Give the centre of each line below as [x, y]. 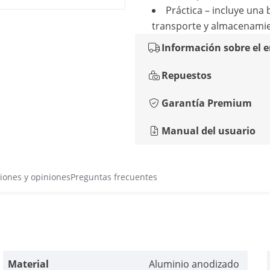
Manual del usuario [209, 131]
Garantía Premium [207, 103]
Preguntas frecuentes [114, 177]
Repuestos [187, 75]
